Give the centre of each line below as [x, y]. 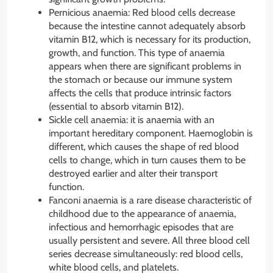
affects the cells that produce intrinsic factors [140, 93]
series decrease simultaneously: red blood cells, [146, 254]
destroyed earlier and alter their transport [133, 174]
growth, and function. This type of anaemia [137, 53]
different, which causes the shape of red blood [144, 147]
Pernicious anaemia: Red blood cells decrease [142, 13]
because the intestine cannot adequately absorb [147, 26]
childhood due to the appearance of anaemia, [142, 214]
